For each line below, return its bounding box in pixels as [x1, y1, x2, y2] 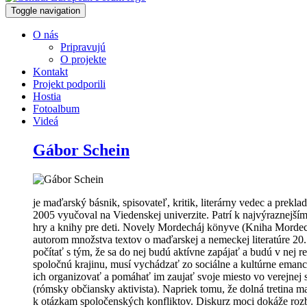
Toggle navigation [11, 5, 80, 16]
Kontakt [33, 66, 68, 77]
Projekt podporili [33, 78, 106, 90]
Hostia [33, 90, 61, 102]
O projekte [60, 53, 106, 65]
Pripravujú [60, 41, 106, 53]
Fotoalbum [33, 103, 79, 114]
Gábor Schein [33, 140, 130, 159]
